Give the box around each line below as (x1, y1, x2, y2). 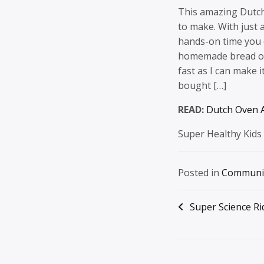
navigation (177, 217, 260, 239)
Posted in (178, 166, 222, 180)
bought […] (178, 79, 226, 93)
